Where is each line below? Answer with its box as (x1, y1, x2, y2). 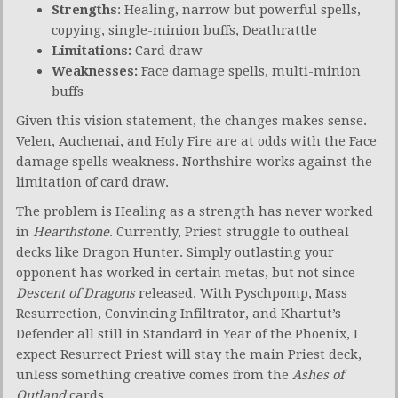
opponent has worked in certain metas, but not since (16, 264, 355, 281)
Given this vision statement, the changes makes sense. (16, 112, 367, 129)
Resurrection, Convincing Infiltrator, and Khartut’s (16, 305, 341, 322)
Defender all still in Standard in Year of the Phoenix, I (16, 325, 358, 342)
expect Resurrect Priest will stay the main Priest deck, (16, 346, 362, 362)
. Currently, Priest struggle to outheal (109, 223, 349, 240)
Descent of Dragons (16, 284, 135, 301)
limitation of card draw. (16, 173, 169, 190)
